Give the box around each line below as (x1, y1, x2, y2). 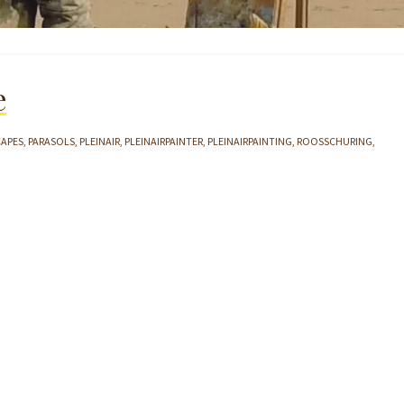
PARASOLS (28, 134, 75, 148)
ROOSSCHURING (297, 134, 372, 148)
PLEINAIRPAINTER (124, 134, 203, 148)
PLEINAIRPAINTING (207, 134, 292, 148)
